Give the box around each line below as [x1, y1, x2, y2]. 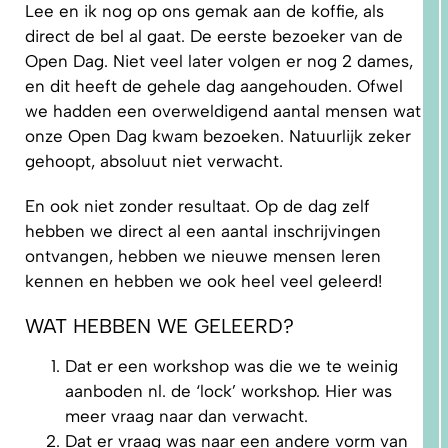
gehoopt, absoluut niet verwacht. [25, 151, 283, 172]
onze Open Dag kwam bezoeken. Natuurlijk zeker [25, 126, 411, 147]
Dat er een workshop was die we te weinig [65, 356, 398, 377]
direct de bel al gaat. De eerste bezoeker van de [25, 26, 403, 47]
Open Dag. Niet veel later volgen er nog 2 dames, [25, 51, 413, 72]
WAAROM [351, 161, 406, 176]
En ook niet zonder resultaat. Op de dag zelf [25, 196, 370, 217]
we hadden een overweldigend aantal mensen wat [25, 101, 421, 122]
